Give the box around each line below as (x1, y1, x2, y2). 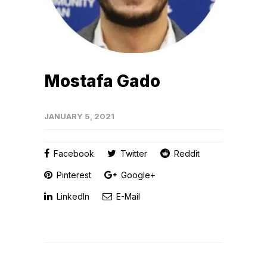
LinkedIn (54, 191, 89, 201)
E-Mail (114, 191, 140, 201)
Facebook (51, 148, 94, 159)
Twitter (118, 148, 147, 159)
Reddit (172, 148, 200, 159)
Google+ (119, 170, 156, 180)
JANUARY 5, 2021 (44, 111, 114, 121)
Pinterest (54, 170, 91, 180)
